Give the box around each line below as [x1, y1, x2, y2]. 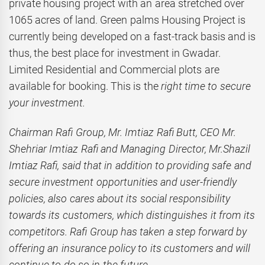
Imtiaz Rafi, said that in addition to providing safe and [9, 159, 251, 172]
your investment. [9, 96, 86, 109]
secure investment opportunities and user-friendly [9, 176, 237, 189]
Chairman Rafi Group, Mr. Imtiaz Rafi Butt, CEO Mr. [9, 126, 237, 139]
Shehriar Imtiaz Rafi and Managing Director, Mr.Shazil [9, 143, 250, 156]
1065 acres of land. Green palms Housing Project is [9, 13, 246, 26]
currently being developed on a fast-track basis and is [9, 30, 256, 43]
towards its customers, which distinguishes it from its [9, 209, 256, 222]
